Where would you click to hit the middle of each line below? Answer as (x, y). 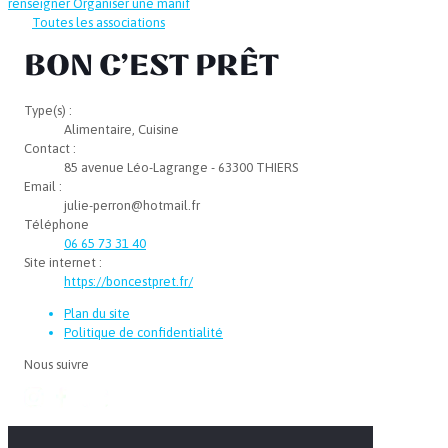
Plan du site (97, 313)
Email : (43, 186)
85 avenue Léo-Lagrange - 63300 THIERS (181, 167)
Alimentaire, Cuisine (121, 129)
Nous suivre (56, 364)
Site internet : (63, 262)
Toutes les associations (98, 22)
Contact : (50, 148)
